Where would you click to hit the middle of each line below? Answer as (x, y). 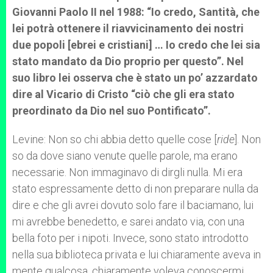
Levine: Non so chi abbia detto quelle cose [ (115, 139)
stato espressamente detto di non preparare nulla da (135, 189)
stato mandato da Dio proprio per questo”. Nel (128, 61)
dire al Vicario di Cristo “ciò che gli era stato (123, 94)
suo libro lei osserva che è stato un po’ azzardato (135, 78)
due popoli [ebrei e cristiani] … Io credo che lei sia (136, 45)
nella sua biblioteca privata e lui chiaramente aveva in (136, 254)
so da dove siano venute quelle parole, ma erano (125, 156)
